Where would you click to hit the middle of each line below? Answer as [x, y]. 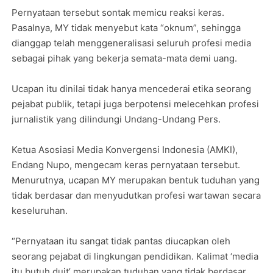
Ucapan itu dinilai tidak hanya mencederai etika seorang [132, 89]
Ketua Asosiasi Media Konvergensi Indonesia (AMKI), [125, 150]
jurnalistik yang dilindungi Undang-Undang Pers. [116, 119]
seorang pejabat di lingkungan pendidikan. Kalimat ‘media [135, 256]
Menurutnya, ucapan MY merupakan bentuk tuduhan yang [136, 180]
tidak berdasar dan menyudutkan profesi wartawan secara [136, 195]
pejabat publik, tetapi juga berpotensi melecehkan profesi [136, 104]
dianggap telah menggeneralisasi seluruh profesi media [132, 43]
